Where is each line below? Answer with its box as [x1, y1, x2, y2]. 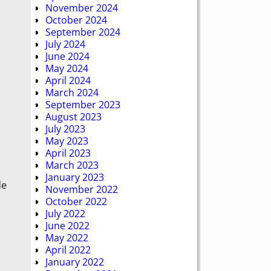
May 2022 [45, 230, 88, 244]
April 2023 [45, 146, 91, 160]
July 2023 [45, 122, 85, 135]
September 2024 [45, 25, 120, 39]
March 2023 [45, 158, 99, 172]
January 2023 [45, 170, 104, 184]
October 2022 [45, 194, 107, 208]
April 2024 [45, 73, 91, 87]
